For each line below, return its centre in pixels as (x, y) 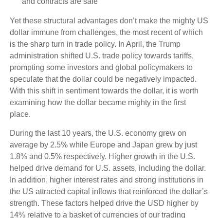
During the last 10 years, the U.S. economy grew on (98, 133)
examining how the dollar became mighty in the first (98, 102)
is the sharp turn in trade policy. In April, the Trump (95, 44)
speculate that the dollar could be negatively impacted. (103, 79)
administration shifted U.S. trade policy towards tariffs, (102, 55)
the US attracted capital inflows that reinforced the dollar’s (109, 191)
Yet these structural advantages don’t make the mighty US (109, 20)
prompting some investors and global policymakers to (101, 67)
